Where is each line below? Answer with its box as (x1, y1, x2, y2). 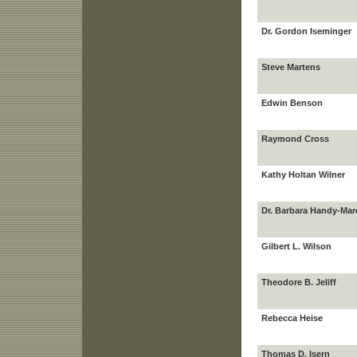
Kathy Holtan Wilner (261, 170, 345, 179)
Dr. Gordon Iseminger (261, 26, 351, 36)
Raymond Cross (261, 134, 329, 143)
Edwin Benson (261, 98, 323, 108)
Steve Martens (261, 62, 320, 72)
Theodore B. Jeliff (261, 277, 336, 287)
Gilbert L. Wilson (261, 241, 331, 251)
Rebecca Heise (261, 313, 323, 323)
